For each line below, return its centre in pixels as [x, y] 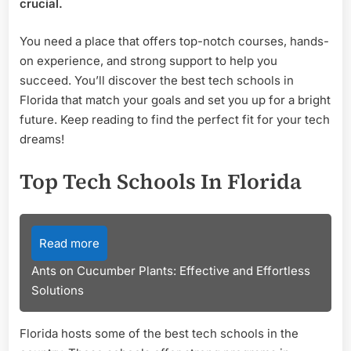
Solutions [58, 290]
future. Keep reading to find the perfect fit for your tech [175, 119]
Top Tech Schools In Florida [161, 182]
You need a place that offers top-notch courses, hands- [174, 41]
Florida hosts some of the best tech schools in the [159, 333]
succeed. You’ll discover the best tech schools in [157, 80]
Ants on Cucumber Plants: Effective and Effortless [171, 270]
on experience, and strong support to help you [148, 60]
